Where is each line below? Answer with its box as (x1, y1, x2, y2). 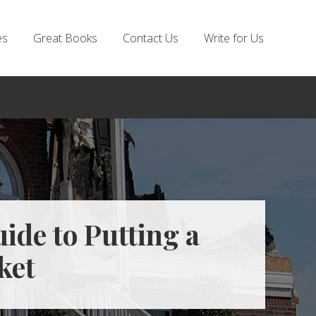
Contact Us (123, 30, 178, 46)
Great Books (33, 30, 97, 46)
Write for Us (204, 30, 264, 46)
